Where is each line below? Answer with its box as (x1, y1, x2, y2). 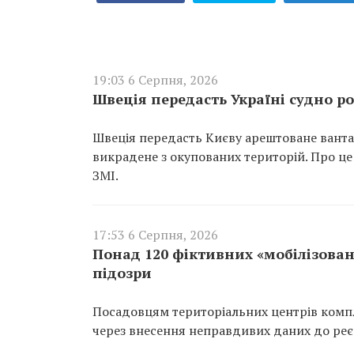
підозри (92, 262, 152, 282)
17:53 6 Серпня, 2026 (92, 225, 218, 243)
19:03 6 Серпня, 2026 (92, 70, 218, 88)
